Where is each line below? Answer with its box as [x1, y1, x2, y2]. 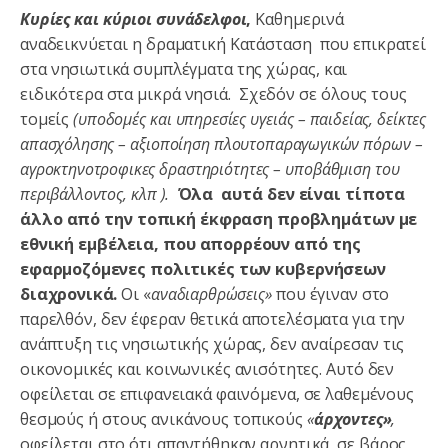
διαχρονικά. [20, 282, 122, 305]
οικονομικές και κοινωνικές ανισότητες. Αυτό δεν [20, 357, 395, 380]
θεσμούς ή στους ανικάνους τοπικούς [20, 407, 307, 430]
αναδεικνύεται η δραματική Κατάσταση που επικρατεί [20, 32, 426, 55]
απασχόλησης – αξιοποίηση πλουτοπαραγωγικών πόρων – [20, 132, 423, 155]
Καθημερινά [251, 7, 344, 30]
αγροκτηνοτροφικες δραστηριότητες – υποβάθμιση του [20, 157, 400, 180]
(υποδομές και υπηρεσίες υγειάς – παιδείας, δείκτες [73, 107, 427, 130]
